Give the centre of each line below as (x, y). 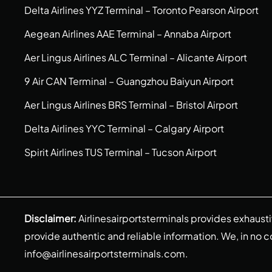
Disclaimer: (51, 218)
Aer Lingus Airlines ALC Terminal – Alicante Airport (136, 57)
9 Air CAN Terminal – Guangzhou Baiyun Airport (129, 81)
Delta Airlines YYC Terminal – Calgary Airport (124, 128)
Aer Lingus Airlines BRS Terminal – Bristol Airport (131, 105)
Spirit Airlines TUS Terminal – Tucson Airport (121, 152)
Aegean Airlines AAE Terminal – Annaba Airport (128, 34)
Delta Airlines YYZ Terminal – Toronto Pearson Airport (141, 10)
